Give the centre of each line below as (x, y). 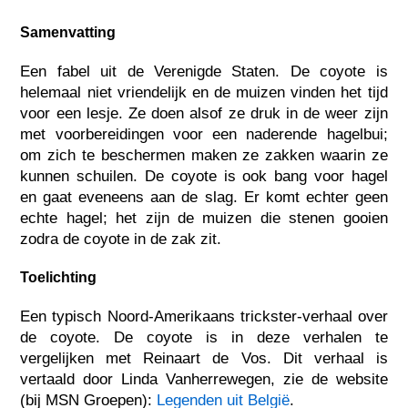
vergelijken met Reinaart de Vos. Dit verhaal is (204, 358)
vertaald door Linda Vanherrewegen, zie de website (204, 379)
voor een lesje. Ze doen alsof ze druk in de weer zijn (204, 113)
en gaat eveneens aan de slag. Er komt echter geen (204, 197)
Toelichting (59, 277)
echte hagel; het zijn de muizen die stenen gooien (204, 218)
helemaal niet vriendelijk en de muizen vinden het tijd (204, 92)
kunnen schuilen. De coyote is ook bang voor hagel (204, 176)
